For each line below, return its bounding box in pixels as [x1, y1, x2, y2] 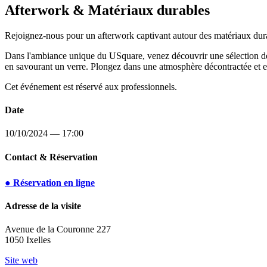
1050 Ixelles [5, 235, 51, 246]
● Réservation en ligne [5, 177, 95, 188]
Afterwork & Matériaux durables [5, 2, 210, 18]
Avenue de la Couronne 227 [5, 224, 111, 235]
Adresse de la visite [5, 201, 81, 212]
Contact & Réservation [5, 151, 98, 162]
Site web [5, 255, 38, 266]
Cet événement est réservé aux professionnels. [5, 81, 177, 92]
